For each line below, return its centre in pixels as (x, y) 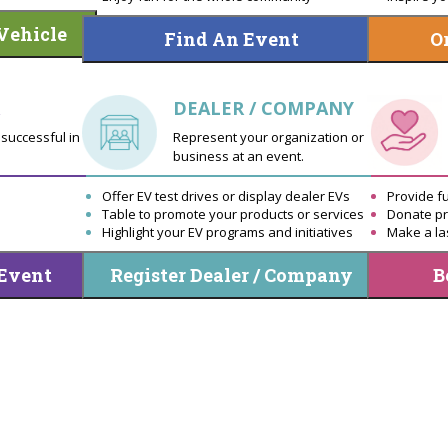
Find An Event (231, 38)
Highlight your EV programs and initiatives (227, 231)
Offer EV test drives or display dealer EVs (225, 195)
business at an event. (238, 156)
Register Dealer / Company (231, 274)
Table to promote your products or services (232, 213)
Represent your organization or (268, 137)
